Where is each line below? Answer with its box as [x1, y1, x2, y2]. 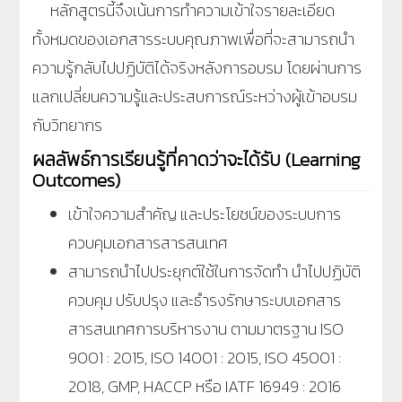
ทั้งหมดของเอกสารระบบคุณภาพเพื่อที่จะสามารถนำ [32, 26, 354, 51]
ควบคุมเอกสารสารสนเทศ [68, 230, 228, 255]
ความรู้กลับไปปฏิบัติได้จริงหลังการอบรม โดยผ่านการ [32, 55, 362, 80]
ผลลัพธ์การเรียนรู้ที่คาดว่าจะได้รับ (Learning [32, 144, 361, 173]
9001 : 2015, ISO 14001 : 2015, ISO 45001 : [68, 345, 341, 370]
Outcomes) [32, 165, 120, 194]
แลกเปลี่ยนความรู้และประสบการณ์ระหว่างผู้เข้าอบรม [32, 83, 357, 109]
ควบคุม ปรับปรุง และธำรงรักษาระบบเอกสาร [68, 287, 341, 312]
